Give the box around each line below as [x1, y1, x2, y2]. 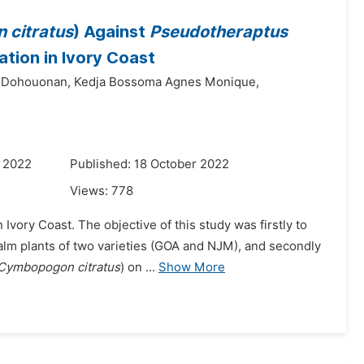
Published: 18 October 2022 [70, 157, 229, 171]
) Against [73, 22, 149, 41]
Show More [158, 260, 225, 275]
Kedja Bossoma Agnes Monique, [74, 75, 259, 89]
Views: [70, 184, 111, 198]
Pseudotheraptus [149, 22, 288, 41]
